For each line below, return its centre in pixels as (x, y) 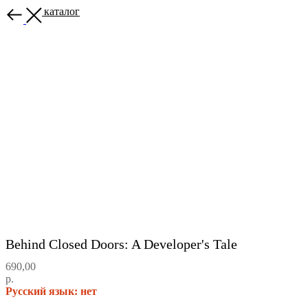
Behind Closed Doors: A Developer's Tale (121, 244)
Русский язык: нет (51, 291)
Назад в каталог (43, 11)
